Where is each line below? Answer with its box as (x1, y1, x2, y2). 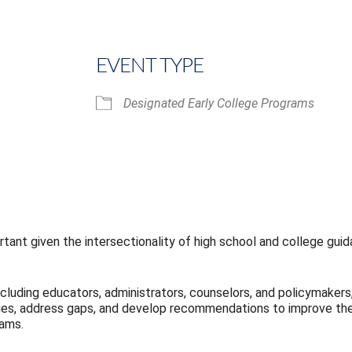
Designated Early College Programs (123, 95, 314, 111)
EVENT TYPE (96, 55, 203, 76)
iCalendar (38, 192, 89, 208)
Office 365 (196, 192, 255, 208)
